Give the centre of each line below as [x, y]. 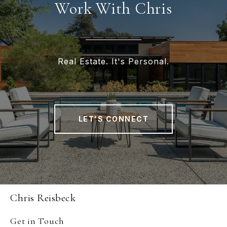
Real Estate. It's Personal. [113, 61]
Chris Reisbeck [43, 198]
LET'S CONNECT [113, 119]
